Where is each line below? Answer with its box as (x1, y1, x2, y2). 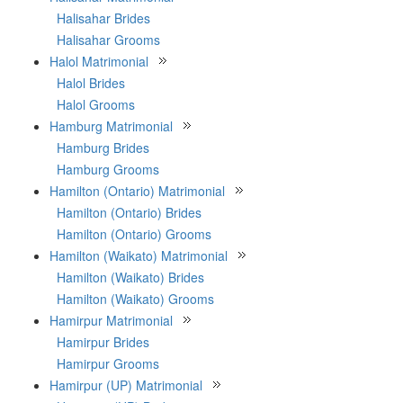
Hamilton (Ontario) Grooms (57, 225, 211, 243)
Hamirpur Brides (57, 333, 149, 351)
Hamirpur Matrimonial (49, 311, 173, 329)
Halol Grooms (57, 95, 135, 113)
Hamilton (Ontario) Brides (57, 203, 201, 221)
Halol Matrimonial (49, 52, 148, 70)
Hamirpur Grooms (57, 354, 159, 372)
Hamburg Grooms (57, 160, 159, 178)
